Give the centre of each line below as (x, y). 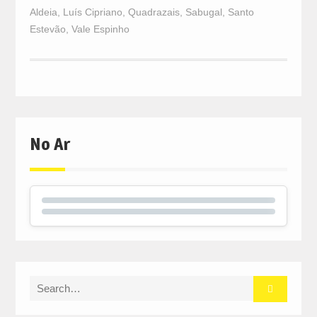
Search (45, 284)
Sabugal (203, 12)
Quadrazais (154, 12)
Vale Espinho (100, 29)
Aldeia (43, 12)
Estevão (47, 29)
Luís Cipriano (92, 12)
